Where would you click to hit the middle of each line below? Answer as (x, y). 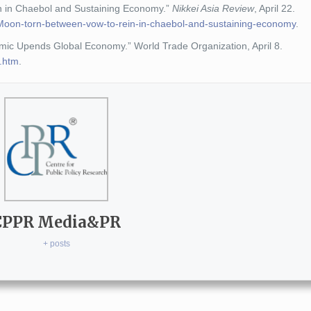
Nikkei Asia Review (213, 8)
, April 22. (275, 8)
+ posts (56, 244)
